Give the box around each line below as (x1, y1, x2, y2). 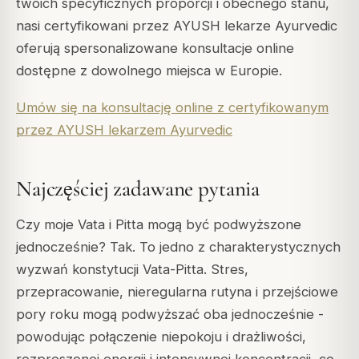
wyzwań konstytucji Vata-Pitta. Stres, (16, 260, 248, 277)
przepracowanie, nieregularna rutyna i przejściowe (16, 283, 338, 300)
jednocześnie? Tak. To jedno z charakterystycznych (16, 238, 341, 255)
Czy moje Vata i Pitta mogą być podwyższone (16, 216, 301, 232)
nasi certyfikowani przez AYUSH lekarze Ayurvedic (16, 17, 337, 34)
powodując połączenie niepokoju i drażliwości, (16, 328, 306, 345)
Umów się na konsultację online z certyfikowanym (16, 99, 329, 115)
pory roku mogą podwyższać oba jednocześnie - (16, 305, 324, 322)
